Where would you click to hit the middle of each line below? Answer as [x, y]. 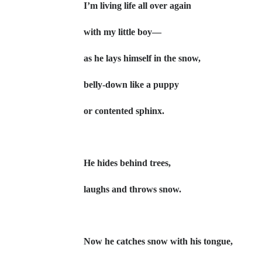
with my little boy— [123, 32]
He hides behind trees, [128, 163]
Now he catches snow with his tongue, [158, 241]
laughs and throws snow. [132, 189]
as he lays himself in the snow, [142, 58]
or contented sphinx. [125, 111]
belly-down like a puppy [131, 85]
